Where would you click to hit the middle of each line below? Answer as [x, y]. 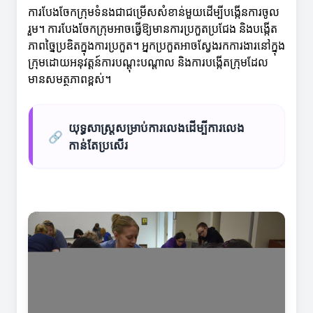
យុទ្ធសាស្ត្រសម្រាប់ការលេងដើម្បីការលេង [156, 128]
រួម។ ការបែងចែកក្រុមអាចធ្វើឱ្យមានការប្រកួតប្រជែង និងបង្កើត [153, 29]
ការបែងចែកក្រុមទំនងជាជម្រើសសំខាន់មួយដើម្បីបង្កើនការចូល [154, 12]
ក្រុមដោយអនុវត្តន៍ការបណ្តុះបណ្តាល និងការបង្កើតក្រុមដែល [148, 63]
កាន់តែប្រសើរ [98, 145]
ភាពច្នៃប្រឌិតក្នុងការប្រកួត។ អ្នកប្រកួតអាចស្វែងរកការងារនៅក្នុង [156, 46]
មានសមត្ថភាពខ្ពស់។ [70, 79]
